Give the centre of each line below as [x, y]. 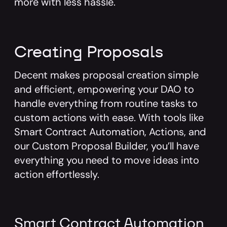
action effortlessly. [57, 174]
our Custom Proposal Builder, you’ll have [107, 146]
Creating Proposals [89, 51]
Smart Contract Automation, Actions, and [110, 132]
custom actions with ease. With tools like [109, 118]
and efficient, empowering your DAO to [104, 89]
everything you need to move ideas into [107, 160]
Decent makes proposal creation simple [106, 75]
